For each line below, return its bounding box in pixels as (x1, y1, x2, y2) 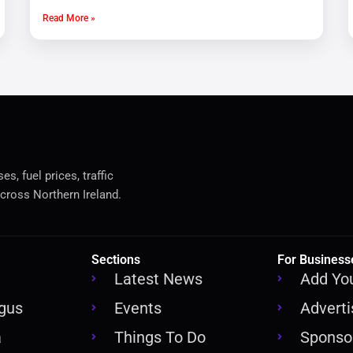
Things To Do (114, 328, 206, 347)
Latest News (114, 269, 203, 289)
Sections (91, 252, 140, 268)
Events (114, 299, 162, 318)
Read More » (43, 13, 96, 24)
